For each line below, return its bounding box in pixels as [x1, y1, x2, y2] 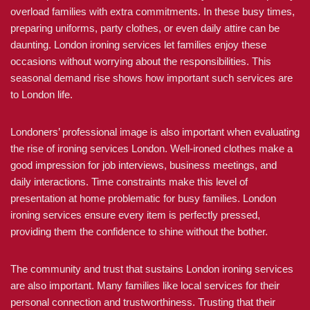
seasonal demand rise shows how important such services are [10, 72, 293, 84]
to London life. [10, 89, 73, 100]
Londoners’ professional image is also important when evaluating [10, 126, 300, 138]
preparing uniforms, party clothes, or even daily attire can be [10, 22, 280, 34]
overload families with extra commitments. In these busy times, [10, 6, 295, 17]
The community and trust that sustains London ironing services [10, 263, 293, 275]
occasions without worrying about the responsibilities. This [10, 55, 271, 67]
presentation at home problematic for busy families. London [10, 192, 276, 204]
